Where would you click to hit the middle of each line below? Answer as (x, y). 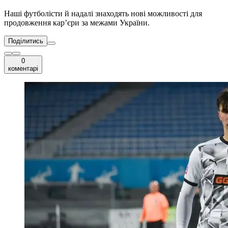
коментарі (23, 69)
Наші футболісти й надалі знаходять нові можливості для (103, 14)
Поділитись (26, 41)
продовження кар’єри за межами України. (77, 23)
